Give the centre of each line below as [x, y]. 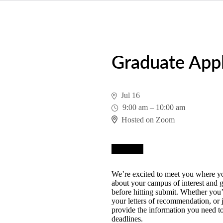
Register [127, 148]
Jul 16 [130, 95]
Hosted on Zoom [148, 119]
